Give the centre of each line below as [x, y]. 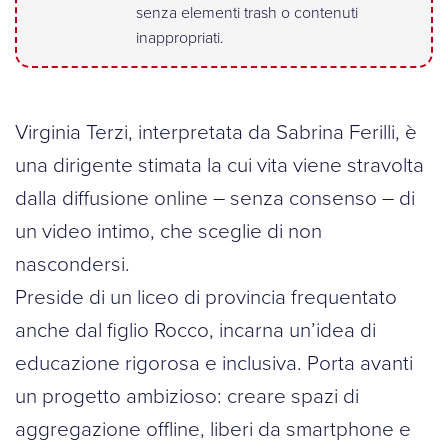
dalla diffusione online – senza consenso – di [215, 197]
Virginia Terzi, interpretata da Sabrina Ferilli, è [216, 131]
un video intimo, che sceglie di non [168, 230]
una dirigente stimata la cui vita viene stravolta [219, 164]
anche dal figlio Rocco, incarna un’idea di [195, 329]
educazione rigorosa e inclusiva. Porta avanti [214, 362]
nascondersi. [72, 263]
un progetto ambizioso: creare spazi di [187, 395]
